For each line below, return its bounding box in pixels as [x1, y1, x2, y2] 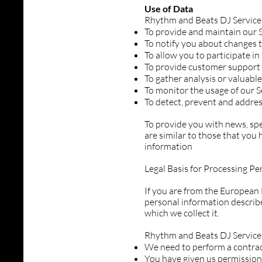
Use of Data [144, 3, 193, 14]
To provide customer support [144, 61, 260, 73]
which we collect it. [144, 207, 219, 219]
